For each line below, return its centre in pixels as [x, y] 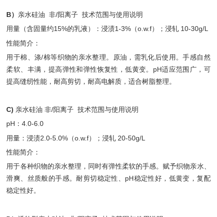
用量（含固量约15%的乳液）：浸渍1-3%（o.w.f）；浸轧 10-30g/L [108, 29]
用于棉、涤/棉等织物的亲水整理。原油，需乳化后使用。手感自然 [108, 57]
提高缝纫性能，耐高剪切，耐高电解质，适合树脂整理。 [91, 81]
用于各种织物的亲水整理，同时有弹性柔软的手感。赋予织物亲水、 [108, 166]
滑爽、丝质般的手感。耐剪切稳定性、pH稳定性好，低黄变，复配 [108, 178]
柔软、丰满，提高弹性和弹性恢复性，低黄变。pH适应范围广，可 [108, 69]
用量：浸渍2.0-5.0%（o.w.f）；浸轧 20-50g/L [76, 138]
